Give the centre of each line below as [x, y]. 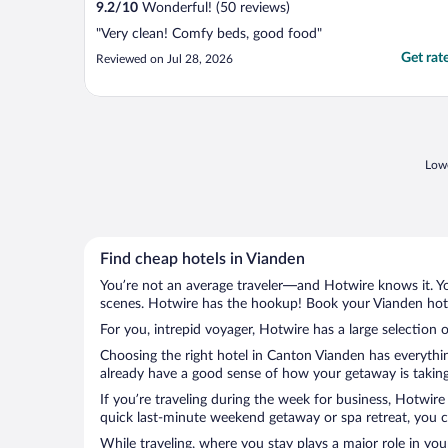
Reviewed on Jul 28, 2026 [164, 59]
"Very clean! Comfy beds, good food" [209, 34]
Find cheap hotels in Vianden [202, 259]
